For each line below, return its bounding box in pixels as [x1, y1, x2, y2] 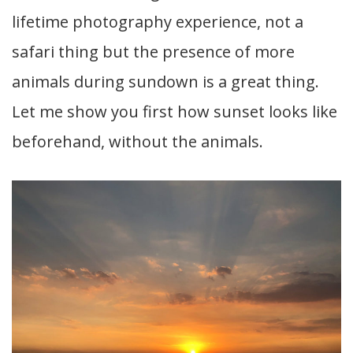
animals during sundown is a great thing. [12, 71, 319, 93]
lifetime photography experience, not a [12, 11, 303, 33]
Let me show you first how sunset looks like [12, 101, 337, 123]
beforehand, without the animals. [12, 131, 263, 153]
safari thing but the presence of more [12, 41, 295, 63]
